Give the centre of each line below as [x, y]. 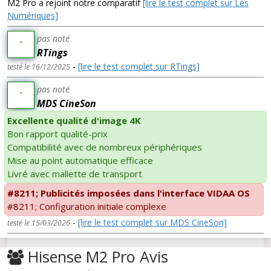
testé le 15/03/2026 [39, 223]
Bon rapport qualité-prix [57, 134]
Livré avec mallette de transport [75, 174]
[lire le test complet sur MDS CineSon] [152, 223]
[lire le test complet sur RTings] [139, 67]
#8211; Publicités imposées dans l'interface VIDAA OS [129, 193]
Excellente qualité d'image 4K [74, 121]
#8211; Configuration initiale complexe [87, 207]
